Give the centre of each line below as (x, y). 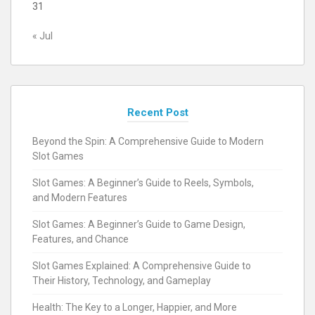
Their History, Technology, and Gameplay (122, 280)
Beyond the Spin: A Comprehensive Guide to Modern (148, 141)
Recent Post (157, 112)
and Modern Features (80, 197)
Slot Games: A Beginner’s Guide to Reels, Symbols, (143, 182)
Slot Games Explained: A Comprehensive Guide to (142, 265)
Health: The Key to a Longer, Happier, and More (135, 307)
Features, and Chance (81, 239)
